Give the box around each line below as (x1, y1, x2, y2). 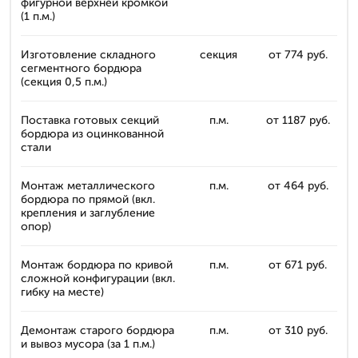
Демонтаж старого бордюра (21, 323, 174, 337)
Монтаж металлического (21, 178, 155, 193)
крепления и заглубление (21, 205, 155, 220)
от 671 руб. (268, 257, 327, 272)
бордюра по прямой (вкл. (21, 192, 155, 206)
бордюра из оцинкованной (21, 126, 164, 141)
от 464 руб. (267, 178, 328, 193)
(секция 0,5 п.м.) (21, 74, 107, 89)
